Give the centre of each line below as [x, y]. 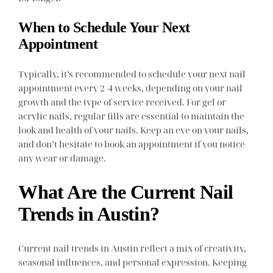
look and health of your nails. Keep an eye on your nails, [134, 129]
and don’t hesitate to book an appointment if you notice [132, 144]
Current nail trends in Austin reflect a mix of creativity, [133, 248]
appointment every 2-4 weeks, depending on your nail [131, 87]
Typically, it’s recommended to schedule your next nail [132, 73]
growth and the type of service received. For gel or [122, 101]
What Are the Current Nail [126, 192]
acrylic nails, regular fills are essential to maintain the [132, 115]
